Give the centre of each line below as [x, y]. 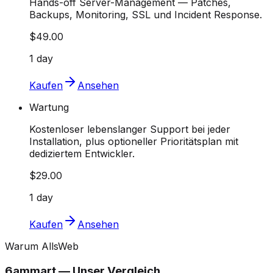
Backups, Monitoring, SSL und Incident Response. [146, 15]
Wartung [49, 108]
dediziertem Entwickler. [82, 154]
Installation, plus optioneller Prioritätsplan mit [134, 142]
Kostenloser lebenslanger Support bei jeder [130, 129]
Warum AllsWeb [42, 246]
